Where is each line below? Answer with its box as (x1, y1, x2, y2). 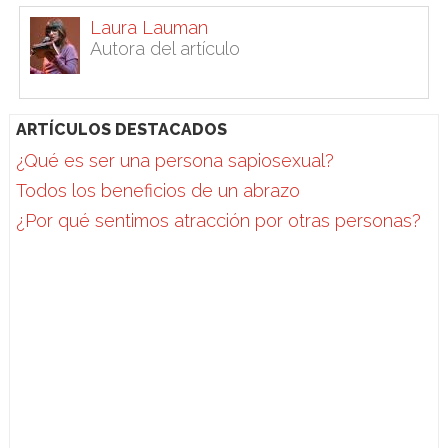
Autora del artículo (89, 38, 240, 60)
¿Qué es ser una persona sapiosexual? (16, 150, 335, 172)
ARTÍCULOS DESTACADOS (16, 120, 228, 140)
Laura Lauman (89, 17, 208, 39)
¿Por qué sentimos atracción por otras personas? (16, 210, 422, 232)
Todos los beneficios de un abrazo (16, 180, 301, 202)
